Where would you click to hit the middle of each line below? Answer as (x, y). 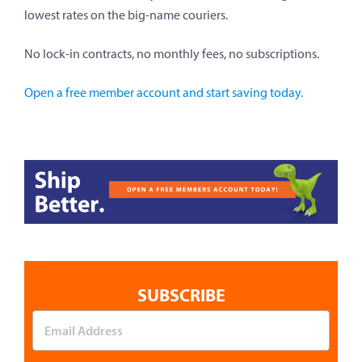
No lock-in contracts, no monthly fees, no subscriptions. (172, 54)
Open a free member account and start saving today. (164, 93)
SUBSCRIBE (181, 295)
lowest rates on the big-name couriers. (126, 15)
